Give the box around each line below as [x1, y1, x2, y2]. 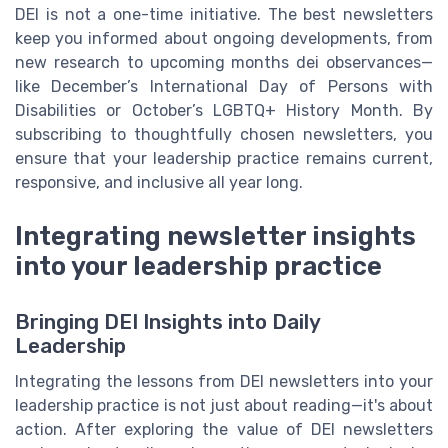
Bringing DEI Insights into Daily [15, 310, 320, 335]
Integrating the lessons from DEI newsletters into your [15, 372, 433, 392]
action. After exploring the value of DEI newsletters [15, 420, 433, 440]
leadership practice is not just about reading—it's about [15, 396, 433, 416]
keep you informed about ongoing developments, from [15, 28, 433, 48]
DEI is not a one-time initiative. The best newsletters [15, 4, 433, 24]
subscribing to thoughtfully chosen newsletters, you [15, 124, 433, 144]
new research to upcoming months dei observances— [15, 52, 433, 72]
